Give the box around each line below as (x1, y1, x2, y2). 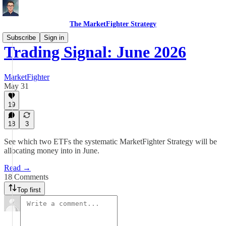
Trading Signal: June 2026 (4, 43, 186, 62)
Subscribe (7, 34, 36, 41)
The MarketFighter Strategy (70, 20, 156, 28)
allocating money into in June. (4, 146, 99, 155)
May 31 (4, 81, 29, 90)
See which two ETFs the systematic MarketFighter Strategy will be (4, 137, 217, 146)
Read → (4, 163, 31, 172)
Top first (17, 186, 41, 194)
